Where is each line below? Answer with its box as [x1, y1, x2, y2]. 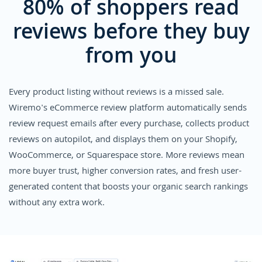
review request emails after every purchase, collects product [9, 117, 249, 133]
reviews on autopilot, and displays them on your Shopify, [9, 133, 237, 149]
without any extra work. [9, 196, 105, 212]
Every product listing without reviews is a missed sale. [9, 85, 224, 101]
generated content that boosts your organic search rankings [9, 180, 248, 196]
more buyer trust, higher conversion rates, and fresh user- [9, 164, 242, 180]
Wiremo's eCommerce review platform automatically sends [9, 101, 247, 117]
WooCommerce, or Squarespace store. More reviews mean [9, 149, 244, 164]
